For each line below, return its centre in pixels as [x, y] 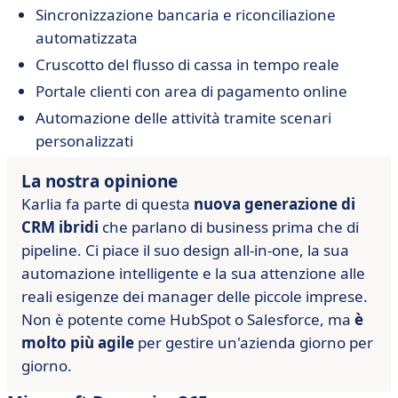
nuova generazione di [275, 204]
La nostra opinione [99, 181]
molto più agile [78, 342]
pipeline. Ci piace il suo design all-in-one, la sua [185, 250]
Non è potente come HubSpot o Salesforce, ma [188, 319]
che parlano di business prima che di [229, 227]
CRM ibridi [60, 227]
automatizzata [87, 38]
